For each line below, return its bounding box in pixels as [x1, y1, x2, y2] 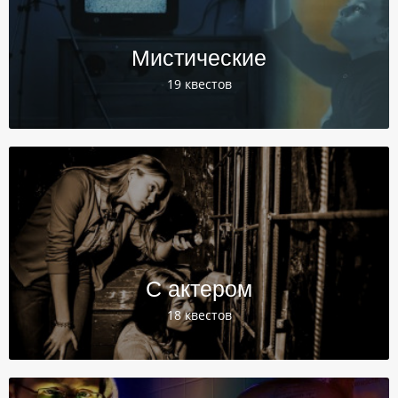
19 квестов [166, 76, 232, 92]
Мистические [131, 45, 267, 70]
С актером [146, 276, 252, 301]
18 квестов [166, 306, 232, 323]
